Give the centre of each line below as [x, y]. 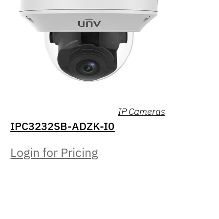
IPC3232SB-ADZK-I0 [63, 126]
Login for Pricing [54, 152]
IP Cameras [141, 111]
